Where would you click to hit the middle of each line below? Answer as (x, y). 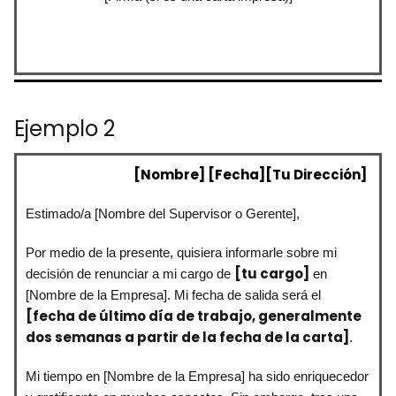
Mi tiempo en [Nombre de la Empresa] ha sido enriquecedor (197, 376)
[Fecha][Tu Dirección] (286, 174)
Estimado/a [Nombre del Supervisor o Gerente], (163, 213)
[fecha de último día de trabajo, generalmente (194, 316)
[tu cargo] (272, 273)
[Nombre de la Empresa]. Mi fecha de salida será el (173, 294)
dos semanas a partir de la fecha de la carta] (187, 337)
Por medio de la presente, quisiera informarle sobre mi (181, 252)
